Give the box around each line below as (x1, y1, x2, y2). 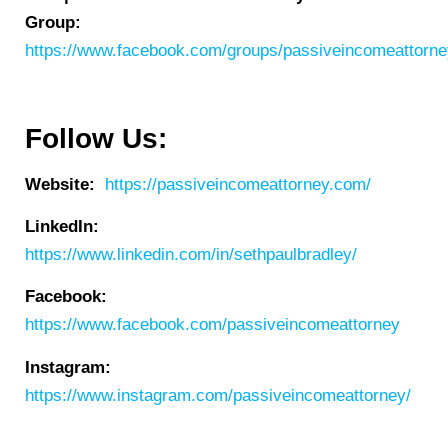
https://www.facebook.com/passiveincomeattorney (25, 315, 400, 335)
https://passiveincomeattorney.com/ (105, 174, 371, 194)
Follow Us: (25, 122, 167, 154)
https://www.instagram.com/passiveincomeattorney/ (25, 385, 411, 405)
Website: (25, 174, 95, 194)
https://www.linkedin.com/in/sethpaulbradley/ (25, 245, 357, 265)
